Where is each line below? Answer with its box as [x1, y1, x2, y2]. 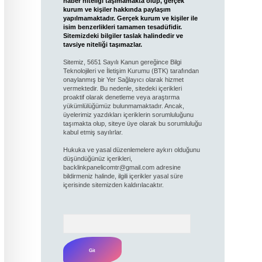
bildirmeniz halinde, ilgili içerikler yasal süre [63, 173, 183, 180]
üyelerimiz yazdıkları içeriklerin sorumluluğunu [63, 111, 194, 118]
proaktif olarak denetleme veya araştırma [63, 94, 180, 101]
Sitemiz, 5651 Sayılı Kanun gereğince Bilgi [63, 58, 181, 65]
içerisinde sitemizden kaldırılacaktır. [63, 181, 164, 188]
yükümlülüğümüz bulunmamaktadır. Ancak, [63, 102, 184, 109]
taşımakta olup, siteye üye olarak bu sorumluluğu [63, 120, 202, 127]
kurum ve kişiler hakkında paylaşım [63, 6, 171, 13]
